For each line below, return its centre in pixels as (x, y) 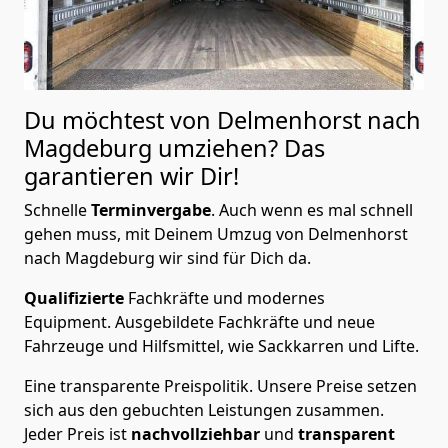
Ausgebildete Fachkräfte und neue (245, 322)
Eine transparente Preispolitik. (140, 386)
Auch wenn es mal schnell (316, 210)
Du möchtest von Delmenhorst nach (222, 120)
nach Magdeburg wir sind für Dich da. (167, 258)
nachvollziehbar (197, 434)
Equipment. (69, 322)
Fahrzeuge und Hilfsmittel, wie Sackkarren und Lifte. (223, 346)
